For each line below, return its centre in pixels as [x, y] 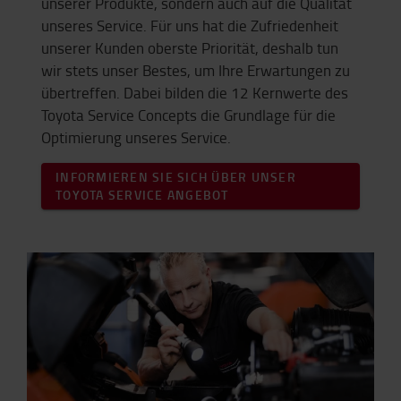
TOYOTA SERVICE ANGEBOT [142, 195]
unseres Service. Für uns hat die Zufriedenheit [190, 26]
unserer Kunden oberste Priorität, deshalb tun [190, 48]
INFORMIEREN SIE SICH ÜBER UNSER [176, 177]
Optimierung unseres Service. [136, 138]
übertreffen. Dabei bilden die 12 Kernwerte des [195, 93]
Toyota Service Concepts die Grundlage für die [188, 115]
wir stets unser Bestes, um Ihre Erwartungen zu [196, 71]
